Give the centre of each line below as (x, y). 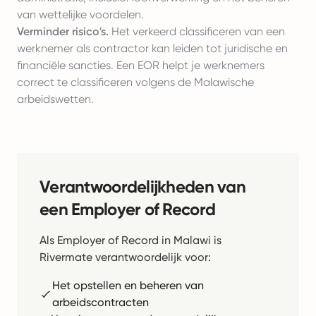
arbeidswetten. (55, 99)
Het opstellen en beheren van (128, 285)
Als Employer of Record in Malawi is (130, 240)
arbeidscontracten (100, 302)
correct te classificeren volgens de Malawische (135, 82)
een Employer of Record (128, 209)
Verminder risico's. (63, 31)
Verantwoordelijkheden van (142, 187)
